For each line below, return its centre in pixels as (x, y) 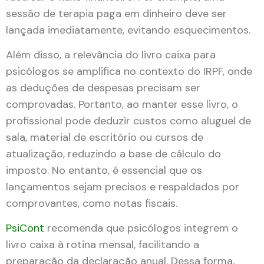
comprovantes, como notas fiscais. (92, 203)
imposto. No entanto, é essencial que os (104, 170)
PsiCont (27, 228)
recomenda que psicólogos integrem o (143, 228)
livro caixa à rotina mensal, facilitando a (103, 245)
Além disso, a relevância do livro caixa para (111, 55)
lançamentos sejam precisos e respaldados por (123, 187)
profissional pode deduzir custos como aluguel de (128, 121)
